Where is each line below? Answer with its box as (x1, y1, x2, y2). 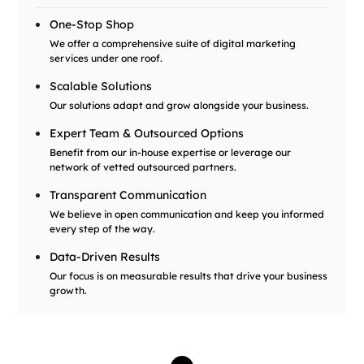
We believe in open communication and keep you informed (49, 207, 324, 220)
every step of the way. (49, 222, 155, 235)
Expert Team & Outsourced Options (49, 125, 244, 141)
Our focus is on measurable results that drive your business (49, 269, 327, 282)
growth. (49, 284, 87, 297)
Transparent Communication (49, 187, 206, 202)
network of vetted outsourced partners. (49, 160, 236, 173)
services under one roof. (49, 51, 162, 64)
